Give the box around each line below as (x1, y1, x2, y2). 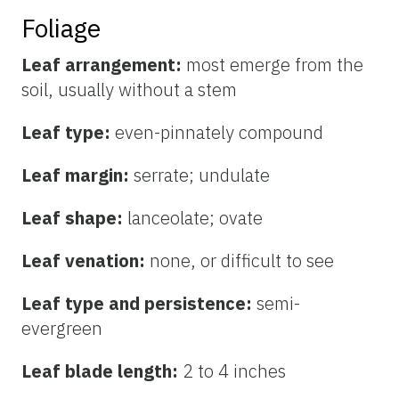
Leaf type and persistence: (21, 291, 256, 316)
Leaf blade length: (21, 359, 183, 384)
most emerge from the (186, 53, 363, 77)
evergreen (21, 316, 102, 341)
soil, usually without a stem (21, 77, 237, 102)
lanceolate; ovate (127, 206, 263, 231)
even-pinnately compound (115, 120, 323, 145)
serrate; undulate (134, 163, 270, 188)
